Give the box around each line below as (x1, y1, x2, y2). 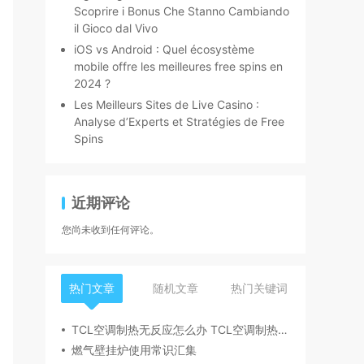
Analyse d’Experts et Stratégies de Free (74, 115, 284, 128)
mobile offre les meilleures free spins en (74, 59, 283, 73)
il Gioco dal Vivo (74, 21, 158, 35)
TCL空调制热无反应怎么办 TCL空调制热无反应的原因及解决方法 (278, 323, 288, 336)
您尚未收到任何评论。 (62, 223, 159, 236)
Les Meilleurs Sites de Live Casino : (74, 97, 259, 111)
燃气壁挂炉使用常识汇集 (71, 343, 197, 357)
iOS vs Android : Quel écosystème (74, 42, 254, 56)
